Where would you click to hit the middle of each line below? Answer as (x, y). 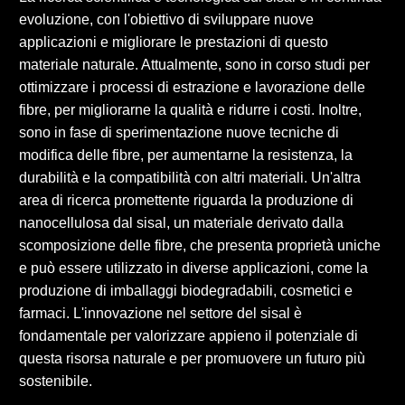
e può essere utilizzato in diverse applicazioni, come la (193, 268)
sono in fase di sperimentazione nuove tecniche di (179, 132)
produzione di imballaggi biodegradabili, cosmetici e (186, 290)
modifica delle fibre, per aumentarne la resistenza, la (186, 155)
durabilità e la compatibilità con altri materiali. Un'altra (190, 177)
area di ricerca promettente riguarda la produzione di (186, 200)
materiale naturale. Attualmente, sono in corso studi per (194, 64)
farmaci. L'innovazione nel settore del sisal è (160, 313)
